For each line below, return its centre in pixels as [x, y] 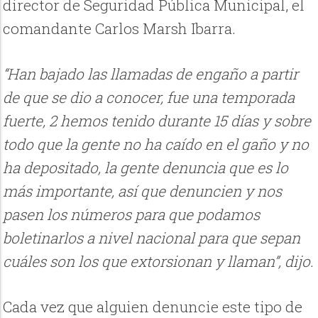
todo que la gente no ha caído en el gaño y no [156, 144]
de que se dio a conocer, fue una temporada [149, 97]
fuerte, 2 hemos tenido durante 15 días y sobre [157, 120]
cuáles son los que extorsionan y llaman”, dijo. [159, 261]
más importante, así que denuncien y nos [143, 191]
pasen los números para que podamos [132, 214]
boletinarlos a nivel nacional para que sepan [152, 237]
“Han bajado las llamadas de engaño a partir [151, 73]
